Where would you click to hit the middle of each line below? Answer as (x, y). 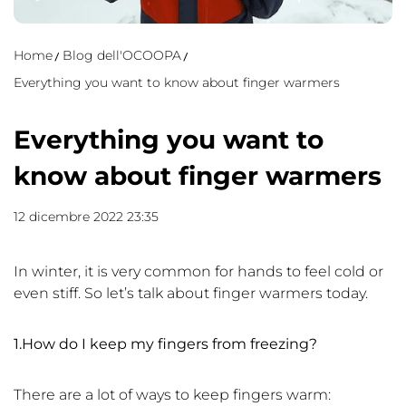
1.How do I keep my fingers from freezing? (165, 344)
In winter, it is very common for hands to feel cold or (198, 272)
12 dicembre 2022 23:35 (86, 217)
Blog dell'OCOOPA (122, 56)
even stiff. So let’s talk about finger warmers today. (191, 294)
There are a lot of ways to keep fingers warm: (172, 395)
